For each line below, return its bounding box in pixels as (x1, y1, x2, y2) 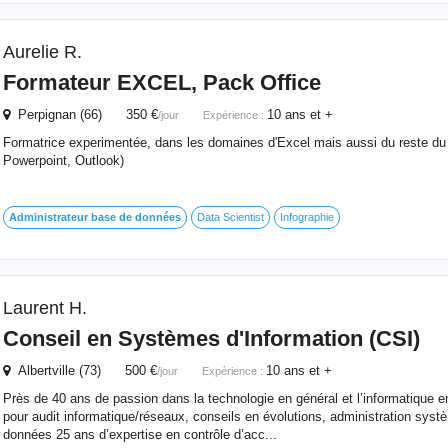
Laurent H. (2, 298, 87, 318)
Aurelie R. (2, 42, 82, 62)
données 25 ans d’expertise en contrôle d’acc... (2, 427, 277, 442)
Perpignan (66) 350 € (9, 107, 158, 122)
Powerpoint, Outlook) (2, 153, 124, 168)
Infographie (279, 211, 334, 223)
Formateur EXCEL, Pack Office (2, 70, 321, 95)
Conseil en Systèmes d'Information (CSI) (2, 326, 420, 351)
